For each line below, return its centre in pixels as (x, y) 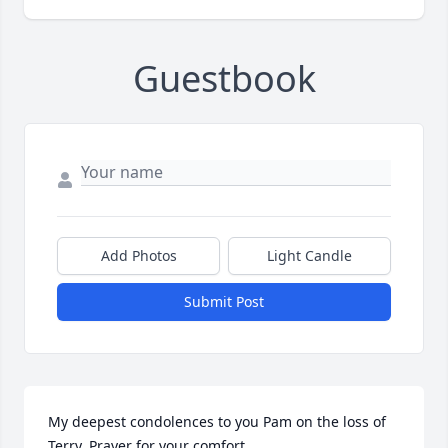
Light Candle (309, 256)
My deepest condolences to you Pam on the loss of (217, 422)
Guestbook (224, 79)
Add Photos (138, 256)
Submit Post (224, 302)
